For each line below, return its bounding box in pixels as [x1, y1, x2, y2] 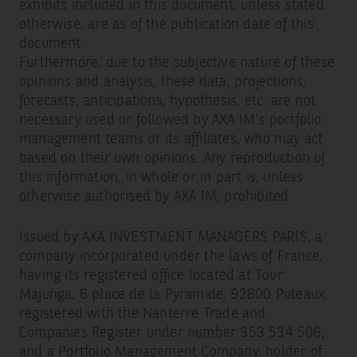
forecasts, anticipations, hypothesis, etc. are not [18, 94, 316, 109]
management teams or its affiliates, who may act [18, 132, 324, 147]
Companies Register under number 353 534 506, [18, 326, 325, 341]
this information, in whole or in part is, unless [18, 171, 304, 186]
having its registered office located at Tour [18, 269, 283, 284]
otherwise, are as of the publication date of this [18, 18, 314, 33]
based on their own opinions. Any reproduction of [18, 151, 326, 167]
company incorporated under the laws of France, [18, 249, 324, 265]
